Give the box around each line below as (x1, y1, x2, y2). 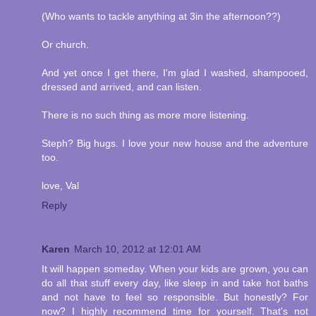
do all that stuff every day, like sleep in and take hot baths (42, 277, 308, 289)
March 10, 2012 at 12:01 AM (74, 243, 201, 255)
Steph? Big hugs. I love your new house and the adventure (42, 138, 308, 150)
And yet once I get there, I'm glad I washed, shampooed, (42, 67, 308, 79)
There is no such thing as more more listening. (42, 109, 249, 121)
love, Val (42, 180, 79, 192)
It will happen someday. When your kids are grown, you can (42, 263, 308, 275)
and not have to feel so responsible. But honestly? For (42, 291, 308, 303)
